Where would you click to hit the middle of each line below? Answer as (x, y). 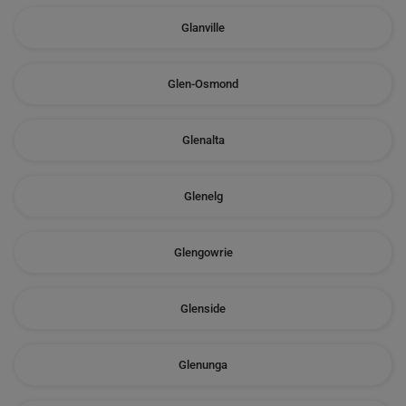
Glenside (203, 309)
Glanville (203, 28)
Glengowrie (203, 252)
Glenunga (203, 365)
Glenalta (203, 140)
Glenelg (203, 196)
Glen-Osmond (203, 84)
